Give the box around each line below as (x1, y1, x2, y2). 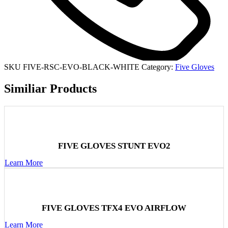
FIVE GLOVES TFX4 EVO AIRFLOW (42, 203, 186, 213)
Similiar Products (4, 81, 97, 95)
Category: (141, 62, 173, 71)
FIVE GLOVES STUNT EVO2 (58, 140, 170, 151)
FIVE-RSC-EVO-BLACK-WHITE (23, 62, 141, 71)
